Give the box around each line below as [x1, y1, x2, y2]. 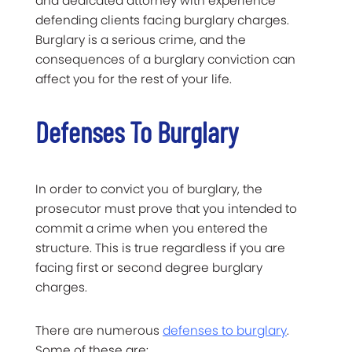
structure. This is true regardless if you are [35, 240, 285, 257]
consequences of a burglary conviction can [35, 51, 295, 68]
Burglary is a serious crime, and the [35, 31, 246, 49]
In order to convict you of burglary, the [35, 181, 262, 198]
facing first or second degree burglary [35, 259, 262, 277]
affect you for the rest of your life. [35, 71, 232, 88]
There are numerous [35, 322, 163, 339]
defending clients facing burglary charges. [35, 12, 289, 29]
